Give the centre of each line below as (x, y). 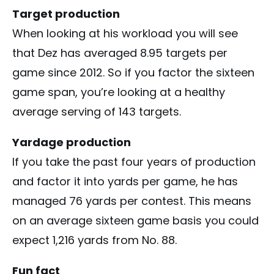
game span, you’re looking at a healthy (119, 92)
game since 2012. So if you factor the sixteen (133, 73)
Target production (66, 14)
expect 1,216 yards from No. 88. (94, 240)
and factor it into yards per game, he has (125, 182)
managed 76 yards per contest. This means (132, 201)
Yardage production (72, 143)
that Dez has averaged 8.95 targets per (120, 53)
